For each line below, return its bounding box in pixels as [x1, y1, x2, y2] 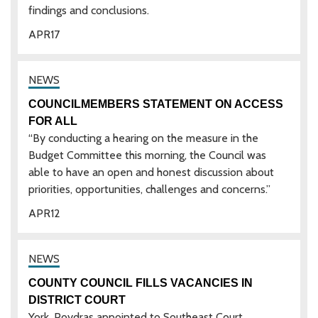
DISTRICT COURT [28, 293, 126, 306]
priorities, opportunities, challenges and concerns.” [28, 182, 270, 196]
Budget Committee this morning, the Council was [28, 148, 266, 162]
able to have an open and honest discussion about [28, 165, 274, 179]
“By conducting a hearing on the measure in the [28, 131, 258, 145]
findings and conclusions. [28, 3, 149, 17]
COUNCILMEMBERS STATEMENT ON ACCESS [28, 97, 283, 110]
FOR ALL [28, 114, 77, 127]
